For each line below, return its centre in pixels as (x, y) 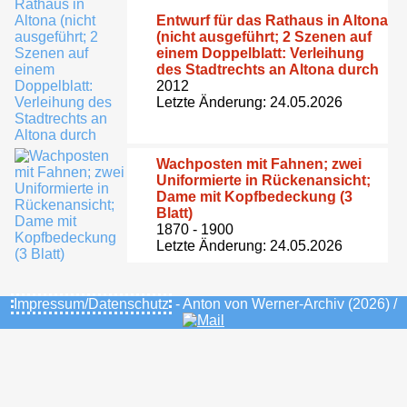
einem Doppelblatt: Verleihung (260, 53)
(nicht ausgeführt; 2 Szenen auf (264, 36)
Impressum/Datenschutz (91, 303)
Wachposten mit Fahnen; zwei (259, 164)
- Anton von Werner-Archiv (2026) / (284, 303)
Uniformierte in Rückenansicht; (263, 180)
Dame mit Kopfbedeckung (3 (254, 196)
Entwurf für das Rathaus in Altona (272, 20)
